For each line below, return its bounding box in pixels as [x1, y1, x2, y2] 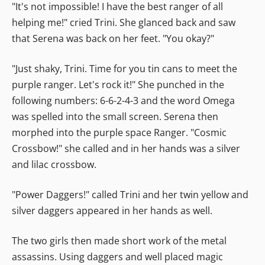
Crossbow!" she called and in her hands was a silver [12, 141, 240, 155]
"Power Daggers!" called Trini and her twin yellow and [12, 188, 248, 201]
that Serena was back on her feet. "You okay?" [12, 31, 214, 45]
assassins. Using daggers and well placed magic [12, 250, 223, 263]
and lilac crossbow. [12, 157, 96, 171]
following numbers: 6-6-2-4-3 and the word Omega [12, 93, 235, 107]
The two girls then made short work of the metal [12, 234, 227, 247]
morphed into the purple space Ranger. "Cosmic [12, 125, 227, 139]
